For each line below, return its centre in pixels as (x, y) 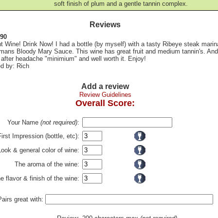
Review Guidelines (105, 95)
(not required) (59, 122)
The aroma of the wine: (47, 164)
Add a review (105, 86)
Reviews (105, 25)
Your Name (24, 122)
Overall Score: (105, 103)
